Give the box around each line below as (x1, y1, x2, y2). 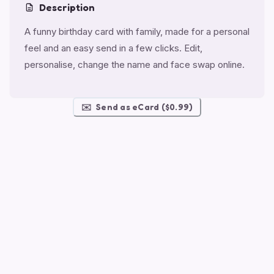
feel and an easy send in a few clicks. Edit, (24, 42, 202, 54)
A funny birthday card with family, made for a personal (24, 25, 250, 37)
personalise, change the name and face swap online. (24, 58, 245, 70)
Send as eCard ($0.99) (96, 101, 193, 112)
